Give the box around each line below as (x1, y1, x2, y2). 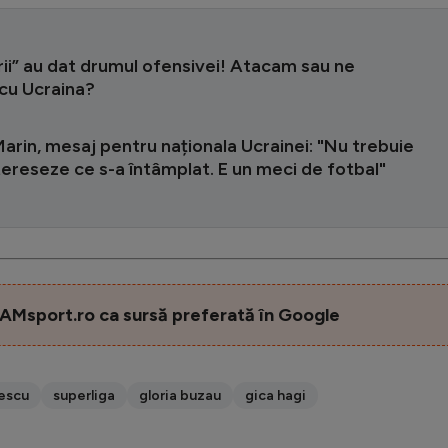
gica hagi (245, 386, 306, 404)
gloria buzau (139, 386, 221, 404)
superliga (53, 386, 115, 404)
